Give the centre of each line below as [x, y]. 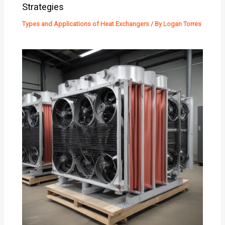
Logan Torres [183, 24]
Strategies [43, 7]
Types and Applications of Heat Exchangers [86, 24]
